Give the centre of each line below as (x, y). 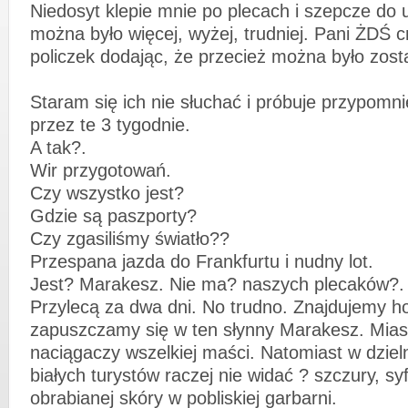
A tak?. (58, 148)
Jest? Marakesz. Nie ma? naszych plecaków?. (217, 285)
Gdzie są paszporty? (113, 216)
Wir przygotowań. (101, 171)
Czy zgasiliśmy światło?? (130, 239)
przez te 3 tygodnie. (110, 125)
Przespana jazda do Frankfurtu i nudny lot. (202, 262)
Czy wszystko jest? (107, 194)
